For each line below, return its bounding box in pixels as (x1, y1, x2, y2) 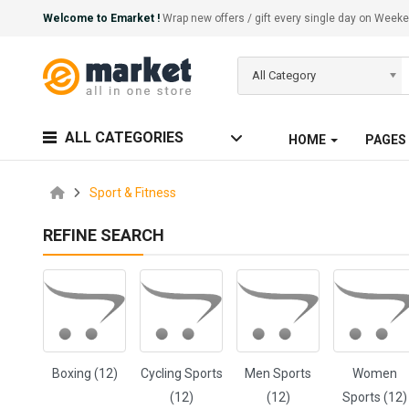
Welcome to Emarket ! (43, 12, 161, 25)
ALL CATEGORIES (65, 129, 184, 146)
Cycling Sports (140, 366, 223, 381)
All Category (252, 68, 317, 82)
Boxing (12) (51, 366, 118, 381)
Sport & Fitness (89, 185, 177, 200)
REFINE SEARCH (43, 225, 165, 245)
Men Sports (245, 366, 312, 381)
